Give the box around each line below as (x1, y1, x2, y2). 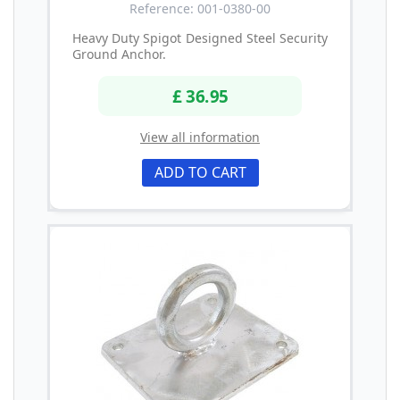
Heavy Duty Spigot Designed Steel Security (72, 29, 328, 46)
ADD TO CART (154, 162, 246, 183)
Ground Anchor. (72, 45, 166, 62)
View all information (140, 129, 260, 146)
